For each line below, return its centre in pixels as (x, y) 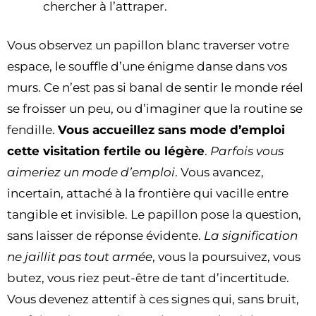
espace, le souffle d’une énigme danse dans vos (147, 67)
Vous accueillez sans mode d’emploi (171, 130)
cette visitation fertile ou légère (106, 151)
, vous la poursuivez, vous (226, 257)
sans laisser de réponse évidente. (105, 236)
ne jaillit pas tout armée (80, 257)
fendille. (32, 130)
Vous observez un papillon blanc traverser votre (148, 45)
